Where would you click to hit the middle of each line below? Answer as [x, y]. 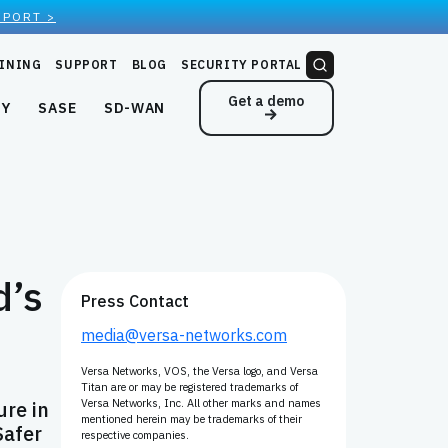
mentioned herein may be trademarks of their [191, 419]
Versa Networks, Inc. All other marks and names [201, 403]
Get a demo [266, 101]
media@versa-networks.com [184, 335]
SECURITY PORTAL [241, 64]
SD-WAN [134, 108]
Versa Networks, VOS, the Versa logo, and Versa [199, 371]
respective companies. [135, 435]
